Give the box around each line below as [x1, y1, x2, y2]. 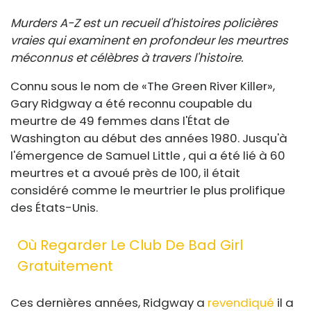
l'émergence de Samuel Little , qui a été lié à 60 [10, 147, 285, 164]
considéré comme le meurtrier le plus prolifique [10, 182, 285, 199]
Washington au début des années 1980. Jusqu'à [10, 130, 287, 146]
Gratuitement [17, 256, 113, 276]
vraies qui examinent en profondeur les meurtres [10, 32, 288, 49]
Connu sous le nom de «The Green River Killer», [10, 78, 275, 94]
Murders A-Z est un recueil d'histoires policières [10, 15, 278, 31]
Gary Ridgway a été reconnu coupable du [10, 95, 252, 112]
